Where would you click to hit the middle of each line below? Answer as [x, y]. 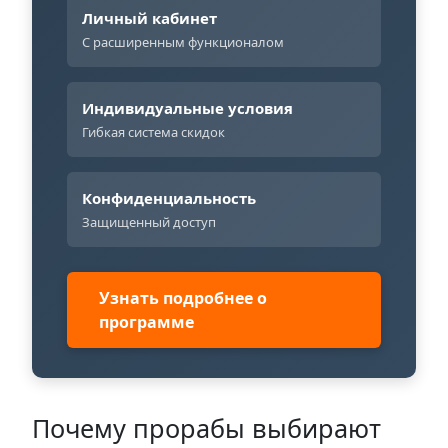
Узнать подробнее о [183, 298]
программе [146, 322]
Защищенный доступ [149, 222]
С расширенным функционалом [183, 42]
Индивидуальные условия [187, 108]
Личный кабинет [149, 18]
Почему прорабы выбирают [206, 428]
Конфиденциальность [169, 198]
